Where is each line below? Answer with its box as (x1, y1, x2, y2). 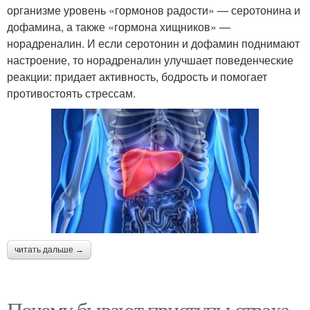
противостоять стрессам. (7, 84, 136, 101)
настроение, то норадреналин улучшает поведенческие (7, 51, 293, 68)
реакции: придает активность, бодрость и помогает (7, 68, 267, 84)
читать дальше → (15, 244, 84, 255)
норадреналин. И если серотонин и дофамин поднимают (7, 35, 300, 51)
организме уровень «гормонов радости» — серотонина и (7, 1, 300, 18)
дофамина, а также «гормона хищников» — (7, 18, 230, 35)
